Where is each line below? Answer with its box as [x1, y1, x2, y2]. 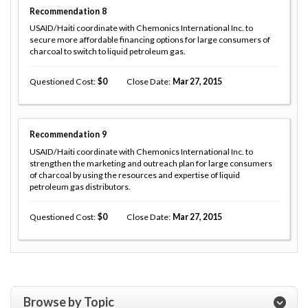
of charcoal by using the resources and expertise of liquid [30, 170, 240, 181]
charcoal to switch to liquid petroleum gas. [30, 46, 186, 57]
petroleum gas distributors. [30, 181, 131, 192]
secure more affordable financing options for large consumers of [30, 34, 270, 45]
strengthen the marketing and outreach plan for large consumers [30, 158, 272, 169]
